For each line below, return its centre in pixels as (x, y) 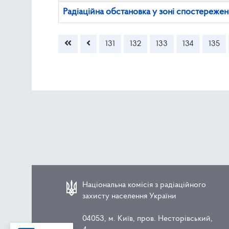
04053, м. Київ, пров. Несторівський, (148, 219)
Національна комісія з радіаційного (144, 185)
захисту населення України (130, 196)
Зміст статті (80, 29)
